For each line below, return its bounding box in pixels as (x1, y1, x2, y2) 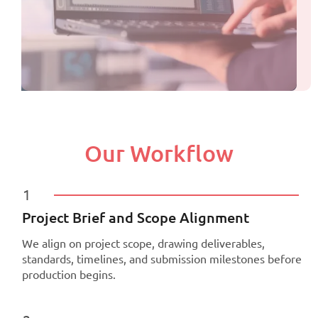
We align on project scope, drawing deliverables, (22, 236, 265, 250)
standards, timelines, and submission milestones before (22, 252, 302, 265)
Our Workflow (84, 140, 234, 166)
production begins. (22, 268, 116, 281)
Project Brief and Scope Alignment (22, 209, 250, 226)
